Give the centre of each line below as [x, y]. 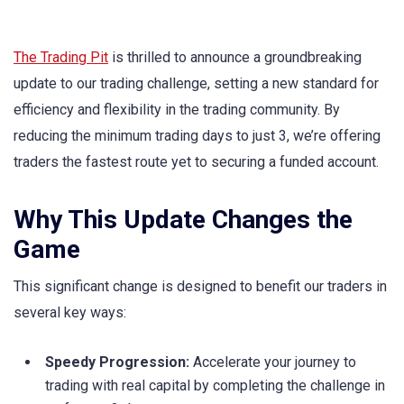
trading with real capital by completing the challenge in [215, 386]
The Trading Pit [61, 57]
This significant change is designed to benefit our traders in [200, 287]
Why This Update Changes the [183, 220]
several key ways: [70, 313]
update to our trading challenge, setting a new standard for [196, 83]
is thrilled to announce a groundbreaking [235, 57]
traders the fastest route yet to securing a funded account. [196, 162]
